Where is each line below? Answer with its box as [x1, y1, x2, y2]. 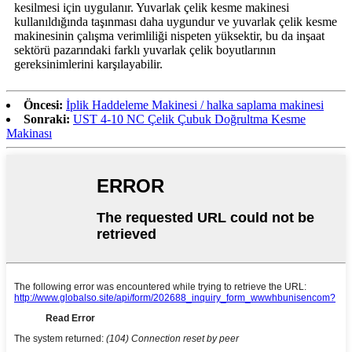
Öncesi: [24, 97, 63, 112]
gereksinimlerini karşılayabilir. [14, 57, 163, 71]
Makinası [6, 126, 52, 140]
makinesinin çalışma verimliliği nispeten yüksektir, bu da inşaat [14, 28, 324, 42]
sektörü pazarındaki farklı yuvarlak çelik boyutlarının [14, 42, 276, 57]
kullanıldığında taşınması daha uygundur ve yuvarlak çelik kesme [14, 14, 337, 28]
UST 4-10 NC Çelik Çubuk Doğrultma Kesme [73, 112, 306, 126]
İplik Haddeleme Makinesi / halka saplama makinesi [66, 97, 324, 112]
